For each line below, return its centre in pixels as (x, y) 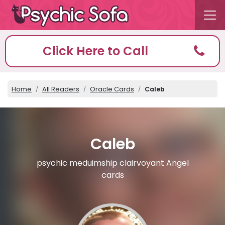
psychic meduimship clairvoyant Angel (113, 163)
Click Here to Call (95, 51)
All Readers (61, 89)
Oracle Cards (112, 89)
